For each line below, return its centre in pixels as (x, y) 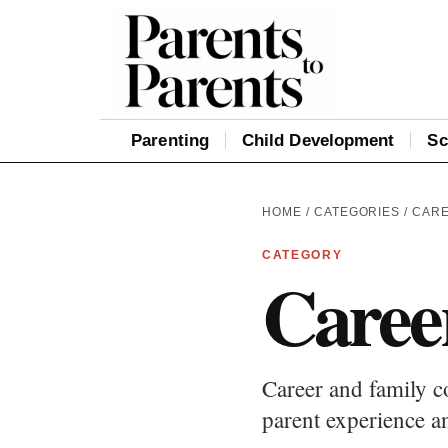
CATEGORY (302, 254)
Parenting (170, 140)
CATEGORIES (357, 211)
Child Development (318, 140)
